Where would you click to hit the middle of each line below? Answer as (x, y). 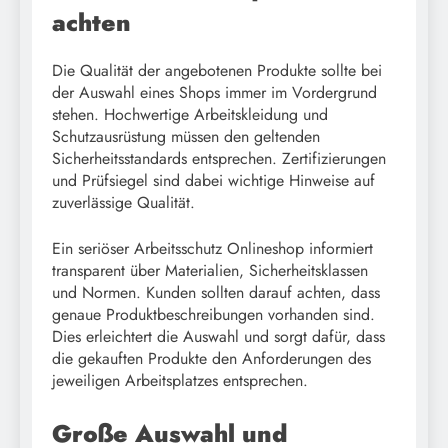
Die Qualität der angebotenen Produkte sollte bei (217, 71)
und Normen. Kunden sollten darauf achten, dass (216, 293)
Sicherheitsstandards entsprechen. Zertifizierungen (219, 159)
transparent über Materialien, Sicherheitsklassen (210, 271)
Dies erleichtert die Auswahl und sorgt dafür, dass (218, 337)
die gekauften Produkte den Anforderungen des (211, 359)
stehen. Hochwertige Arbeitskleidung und (190, 115)
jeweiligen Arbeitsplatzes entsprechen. (180, 381)
